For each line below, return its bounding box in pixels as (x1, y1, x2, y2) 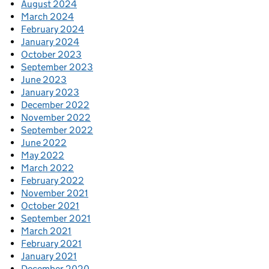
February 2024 (21, 23, 84, 35)
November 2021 (21, 187, 88, 199)
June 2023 (21, 73, 67, 85)
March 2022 (21, 162, 74, 174)
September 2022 (21, 124, 93, 136)
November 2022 (21, 111, 91, 123)
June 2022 (21, 136, 67, 148)
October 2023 (21, 48, 82, 60)
